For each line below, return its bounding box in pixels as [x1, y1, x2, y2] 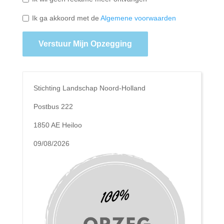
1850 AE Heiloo [33, 120, 82, 129]
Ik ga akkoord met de [31, 13, 100, 22]
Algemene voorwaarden [100, 13, 176, 22]
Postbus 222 [33, 102, 73, 110]
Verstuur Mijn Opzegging [38, 39, 132, 48]
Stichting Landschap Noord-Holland [33, 83, 145, 92]
